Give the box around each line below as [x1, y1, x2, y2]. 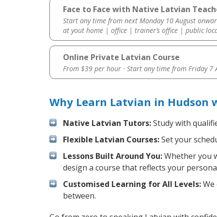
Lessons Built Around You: [63, 151, 162, 162]
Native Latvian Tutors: [63, 118, 151, 129]
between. [63, 190, 96, 201]
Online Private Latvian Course [62, 52, 180, 63]
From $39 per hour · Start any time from [62, 64, 188, 74]
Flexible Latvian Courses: [63, 134, 159, 145]
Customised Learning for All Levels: [63, 179, 201, 190]
